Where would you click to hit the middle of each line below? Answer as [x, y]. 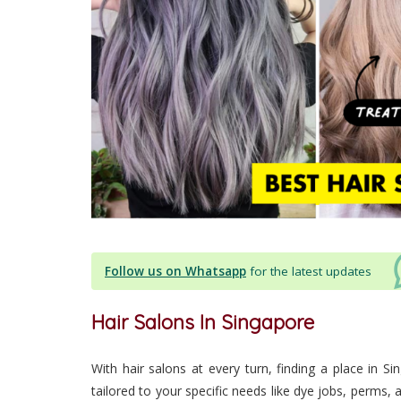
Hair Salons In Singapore [203, 322]
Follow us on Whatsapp [175, 271]
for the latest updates [311, 271]
